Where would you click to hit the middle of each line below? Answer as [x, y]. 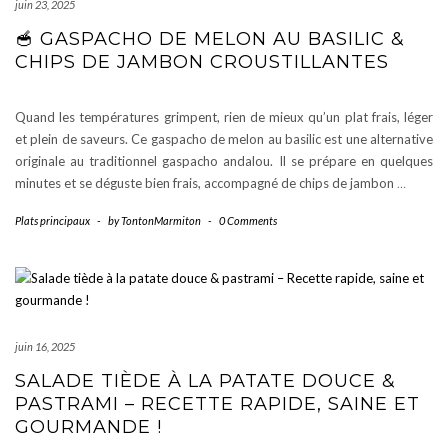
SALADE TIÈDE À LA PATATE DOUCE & [205, 381]
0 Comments [248, 220]
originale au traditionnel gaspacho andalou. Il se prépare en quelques [224, 161]
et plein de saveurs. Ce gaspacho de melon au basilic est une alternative [224, 139]
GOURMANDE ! [88, 427]
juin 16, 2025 [45, 346]
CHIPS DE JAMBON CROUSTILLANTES [202, 62]
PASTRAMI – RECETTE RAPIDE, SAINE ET [217, 404]
